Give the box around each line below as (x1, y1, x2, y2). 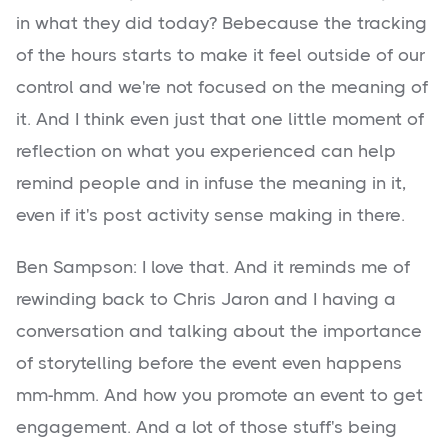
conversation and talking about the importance (16, 321, 422, 342)
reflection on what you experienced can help (16, 141, 396, 162)
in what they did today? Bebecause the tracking (16, 13, 427, 34)
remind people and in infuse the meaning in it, (16, 173, 406, 194)
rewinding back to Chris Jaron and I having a (16, 289, 396, 310)
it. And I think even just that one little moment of (16, 109, 424, 130)
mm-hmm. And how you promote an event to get (16, 385, 423, 406)
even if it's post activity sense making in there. (16, 205, 405, 226)
